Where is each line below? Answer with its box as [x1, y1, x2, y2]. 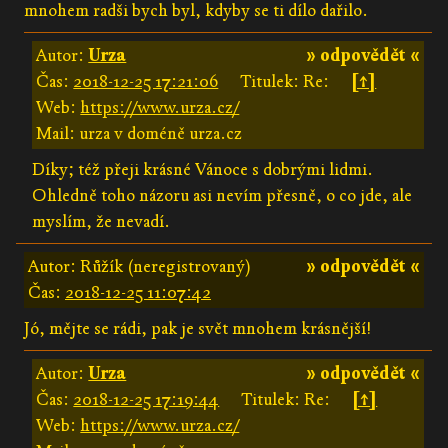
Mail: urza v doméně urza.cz [36, 122, 243, 144]
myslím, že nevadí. [32, 210, 171, 232]
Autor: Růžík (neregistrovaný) [28, 255, 251, 277]
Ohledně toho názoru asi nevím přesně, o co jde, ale [32, 184, 413, 206]
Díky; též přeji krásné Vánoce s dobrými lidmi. [32, 158, 374, 180]
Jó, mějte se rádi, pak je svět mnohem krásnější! [24, 317, 371, 339]
